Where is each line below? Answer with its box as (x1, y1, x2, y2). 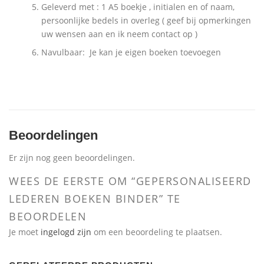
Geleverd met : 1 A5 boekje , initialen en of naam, (41, 1, 235, 13)
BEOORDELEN (9, 209, 87, 223)
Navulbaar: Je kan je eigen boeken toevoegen (41, 47, 221, 58)
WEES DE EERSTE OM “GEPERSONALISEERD (9, 173, 252, 188)
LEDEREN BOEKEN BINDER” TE (9, 191, 181, 206)
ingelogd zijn (41, 226, 91, 237)
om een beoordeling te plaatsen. (91, 226, 222, 237)
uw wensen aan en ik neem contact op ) (41, 28, 197, 40)
